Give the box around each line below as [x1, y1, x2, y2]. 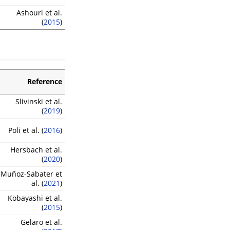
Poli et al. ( [8, 125, 44, 136]
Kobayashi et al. [8, 193, 62, 203]
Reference [27, 76, 62, 87]
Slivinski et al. [15, 97, 62, 107]
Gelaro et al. [21, 217, 62, 227]
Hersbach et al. [10, 145, 62, 155]
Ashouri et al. [16, 7, 62, 17]
